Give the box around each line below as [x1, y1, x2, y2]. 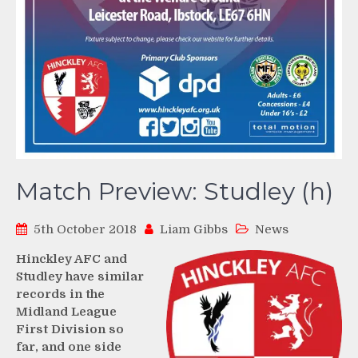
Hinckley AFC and [16, 251, 127, 266]
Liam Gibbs [160, 221, 228, 237]
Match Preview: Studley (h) [16, 176, 333, 206]
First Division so [16, 321, 124, 336]
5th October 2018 [34, 221, 137, 237]
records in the [16, 286, 105, 301]
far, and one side [16, 339, 121, 354]
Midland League [16, 304, 117, 319]
